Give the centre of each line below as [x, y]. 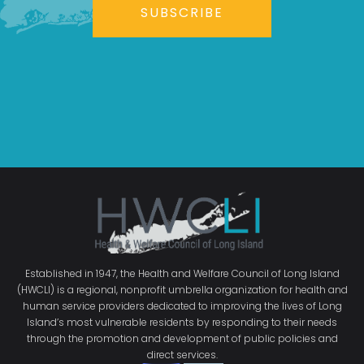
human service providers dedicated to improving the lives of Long [182, 305]
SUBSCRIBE [182, 13]
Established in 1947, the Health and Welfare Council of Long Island [182, 273]
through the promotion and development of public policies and [182, 338]
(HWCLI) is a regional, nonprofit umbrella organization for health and [182, 289]
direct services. [182, 354]
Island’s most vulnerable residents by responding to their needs [182, 322]
